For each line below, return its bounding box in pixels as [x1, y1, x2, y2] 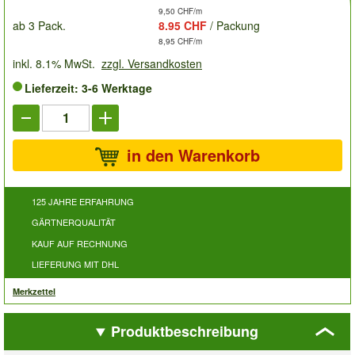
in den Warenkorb [127, 143, 260, 166]
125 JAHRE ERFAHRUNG [32, 194, 134, 208]
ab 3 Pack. [13, 17, 66, 33]
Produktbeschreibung [111, 321, 259, 342]
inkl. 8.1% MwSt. [13, 55, 95, 71]
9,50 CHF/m [158, 5, 202, 17]
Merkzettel [13, 285, 55, 298]
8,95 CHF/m [158, 35, 202, 47]
